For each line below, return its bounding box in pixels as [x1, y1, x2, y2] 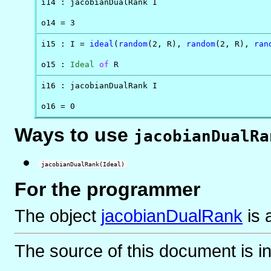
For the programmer [15, 178, 200, 201]
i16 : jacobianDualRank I [41, 81, 158, 91]
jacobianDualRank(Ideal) [41, 161, 125, 168]
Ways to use [15, 124, 134, 146]
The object [15, 206, 101, 226]
